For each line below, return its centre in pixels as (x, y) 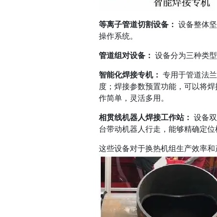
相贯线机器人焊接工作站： (145, 117)
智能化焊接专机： (130, 75)
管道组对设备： (126, 55)
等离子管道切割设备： (138, 24)
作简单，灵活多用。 (134, 98)
